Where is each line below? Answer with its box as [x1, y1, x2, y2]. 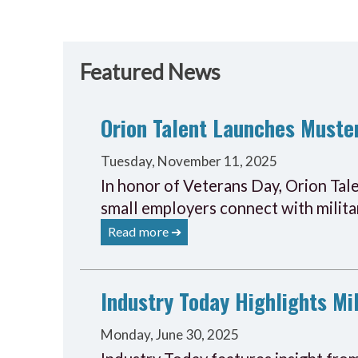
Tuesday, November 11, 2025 [101, 152, 278, 169]
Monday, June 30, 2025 [101, 326, 240, 344]
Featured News [79, 58, 221, 85]
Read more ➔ [107, 223, 181, 239]
